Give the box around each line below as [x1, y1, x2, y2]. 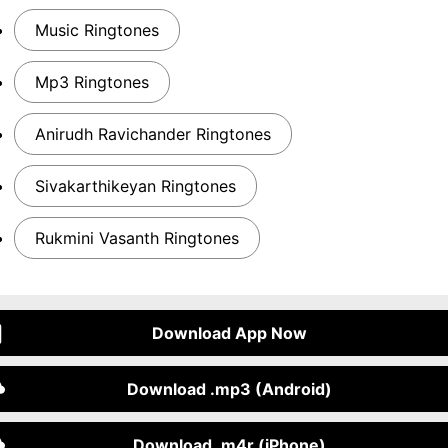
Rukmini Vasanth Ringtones [35, 228, 239, 248]
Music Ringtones [35, 20, 159, 40]
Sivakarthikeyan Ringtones [35, 176, 236, 196]
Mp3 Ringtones [35, 72, 149, 92]
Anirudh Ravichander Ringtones [35, 124, 271, 144]
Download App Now [151, 323, 307, 343]
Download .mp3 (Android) [126, 379, 332, 399]
